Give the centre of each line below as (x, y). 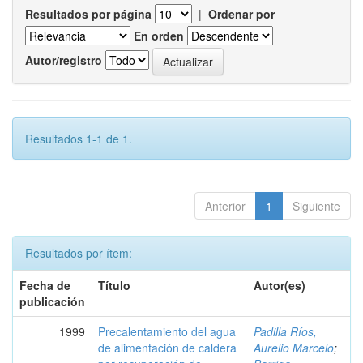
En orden (159, 35)
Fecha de (45, 285)
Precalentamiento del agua (167, 331)
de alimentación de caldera (167, 347)
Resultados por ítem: (79, 252)
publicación (52, 301)
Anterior (225, 205)
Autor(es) (280, 285)
